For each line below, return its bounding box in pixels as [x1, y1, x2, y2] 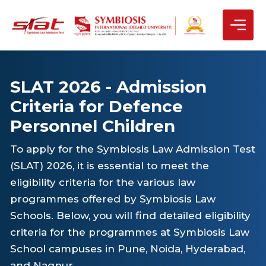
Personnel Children [10, 116, 176, 136]
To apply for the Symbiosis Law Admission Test [10, 143, 256, 155]
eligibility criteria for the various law [10, 176, 196, 188]
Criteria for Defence [10, 96, 183, 116]
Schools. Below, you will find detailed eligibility [10, 210, 251, 221]
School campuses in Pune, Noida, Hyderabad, [10, 243, 246, 255]
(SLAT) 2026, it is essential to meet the [10, 160, 210, 172]
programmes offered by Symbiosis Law [10, 193, 216, 205]
